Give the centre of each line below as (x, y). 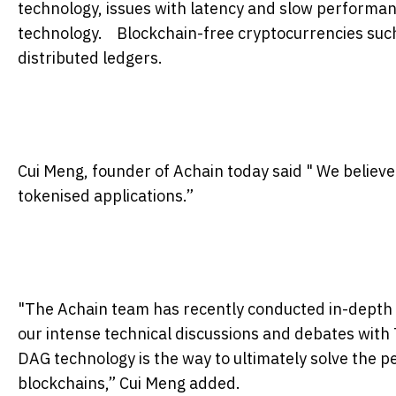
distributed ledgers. (92, 57)
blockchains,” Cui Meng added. (129, 383)
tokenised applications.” (106, 195)
